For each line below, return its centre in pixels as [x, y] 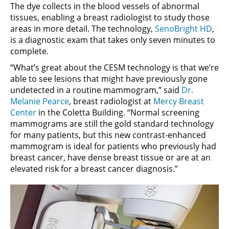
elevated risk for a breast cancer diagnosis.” [94, 169]
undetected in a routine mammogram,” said [96, 90]
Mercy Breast [179, 101]
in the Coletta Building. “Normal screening [118, 112]
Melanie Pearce [40, 101]
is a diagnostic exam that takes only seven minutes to [113, 40]
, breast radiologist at [111, 101]
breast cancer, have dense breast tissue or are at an [110, 157]
